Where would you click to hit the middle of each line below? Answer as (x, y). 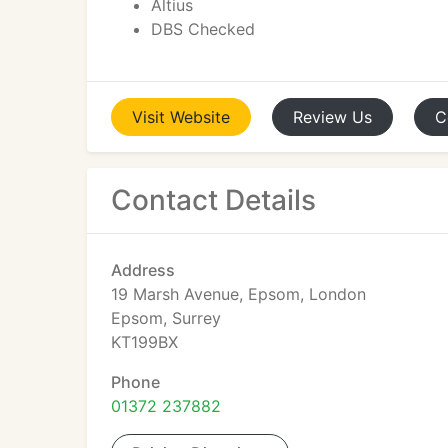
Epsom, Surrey (166, 318)
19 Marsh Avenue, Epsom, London (238, 294)
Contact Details (213, 200)
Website (200, 117)
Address (143, 270)
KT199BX (144, 342)
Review (320, 117)
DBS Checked (203, 29)
